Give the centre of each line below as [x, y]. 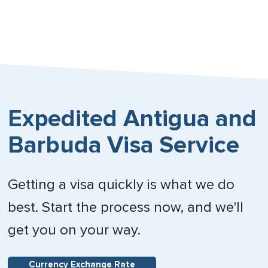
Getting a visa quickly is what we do [121, 185]
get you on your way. [74, 230]
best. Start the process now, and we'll [126, 208]
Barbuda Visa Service [124, 145]
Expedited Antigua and [133, 119]
